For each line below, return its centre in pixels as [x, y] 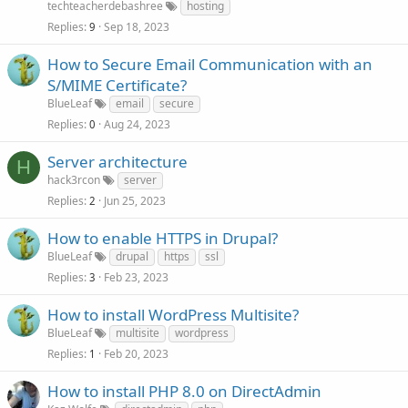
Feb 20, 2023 [136, 354]
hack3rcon [74, 180]
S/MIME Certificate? [117, 85]
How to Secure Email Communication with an [210, 64]
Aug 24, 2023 [137, 124]
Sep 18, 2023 [137, 27]
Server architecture [117, 162]
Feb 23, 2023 [136, 277]
